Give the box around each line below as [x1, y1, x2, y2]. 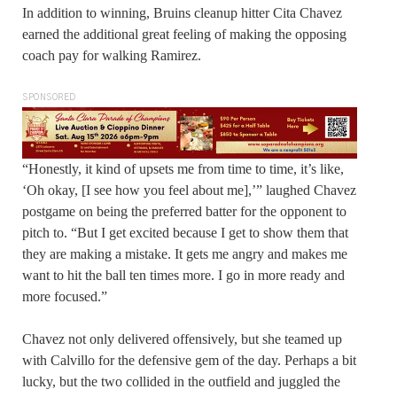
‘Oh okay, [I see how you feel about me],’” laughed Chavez [22, 183, 356, 198]
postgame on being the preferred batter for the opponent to [22, 204, 346, 220]
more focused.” [22, 289, 111, 305]
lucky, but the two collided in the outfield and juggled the [22, 374, 340, 390]
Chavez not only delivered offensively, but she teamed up [22, 331, 342, 347]
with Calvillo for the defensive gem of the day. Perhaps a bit [22, 353, 356, 369]
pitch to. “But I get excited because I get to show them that [22, 225, 348, 241]
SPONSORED [22, 92, 76, 102]
